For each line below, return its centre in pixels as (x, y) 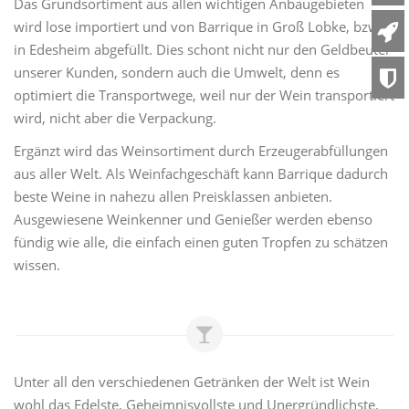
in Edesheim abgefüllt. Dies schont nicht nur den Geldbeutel (201, 49)
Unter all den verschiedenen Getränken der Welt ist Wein (192, 382)
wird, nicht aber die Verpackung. (115, 118)
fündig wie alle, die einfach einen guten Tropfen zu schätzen (201, 241)
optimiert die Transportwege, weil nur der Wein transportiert (204, 95)
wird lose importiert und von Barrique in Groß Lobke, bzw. (198, 26)
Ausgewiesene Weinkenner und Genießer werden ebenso (193, 219)
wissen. (37, 264)
